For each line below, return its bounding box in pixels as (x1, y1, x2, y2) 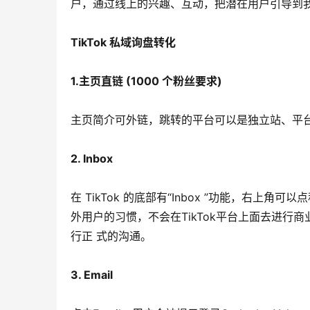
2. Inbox (71, 152, 113, 165)
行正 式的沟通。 (71, 229, 152, 243)
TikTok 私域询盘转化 (71, 35, 176, 49)
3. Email (71, 268, 113, 282)
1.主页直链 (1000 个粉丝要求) (71, 74, 222, 88)
